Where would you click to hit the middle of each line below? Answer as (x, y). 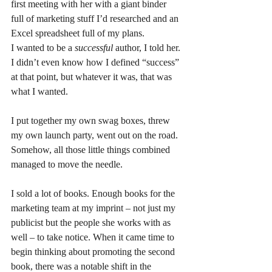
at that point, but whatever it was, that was (93, 76)
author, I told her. (149, 47)
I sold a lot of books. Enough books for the (94, 193)
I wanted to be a (43, 47)
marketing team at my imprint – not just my (94, 208)
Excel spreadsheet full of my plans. (79, 33)
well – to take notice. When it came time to (94, 237)
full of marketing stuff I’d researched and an (96, 18)
